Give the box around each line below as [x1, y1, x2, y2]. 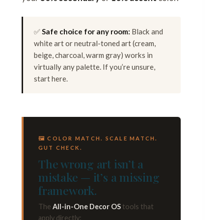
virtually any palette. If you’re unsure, [34, 62, 155, 72]
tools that [121, 202, 154, 211]
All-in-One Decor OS [53, 202, 121, 211]
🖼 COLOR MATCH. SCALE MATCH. [38, 135, 158, 142]
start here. [34, 74, 68, 83]
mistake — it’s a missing [38, 169, 160, 185]
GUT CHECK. [38, 144, 83, 151]
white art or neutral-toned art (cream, [34, 39, 156, 48]
